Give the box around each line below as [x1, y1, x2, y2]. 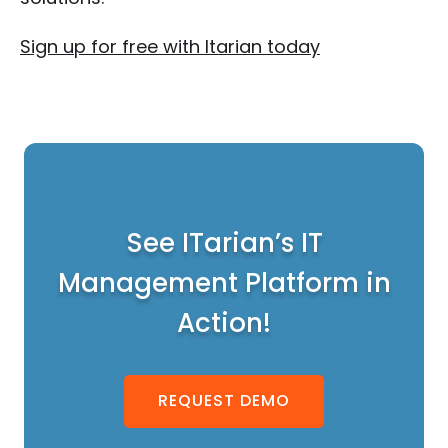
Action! [177, 304, 271, 341]
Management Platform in [57, 264, 391, 301]
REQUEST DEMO [158, 389, 290, 413]
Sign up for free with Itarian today [20, 33, 320, 59]
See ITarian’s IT [125, 224, 323, 261]
